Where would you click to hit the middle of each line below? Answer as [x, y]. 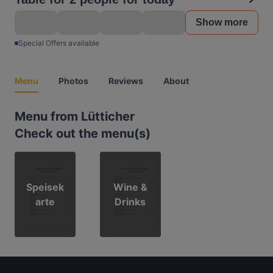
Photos [73, 81]
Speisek [45, 187]
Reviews [126, 81]
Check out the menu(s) [83, 133]
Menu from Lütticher [75, 116]
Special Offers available [59, 43]
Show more [222, 22]
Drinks [130, 202]
